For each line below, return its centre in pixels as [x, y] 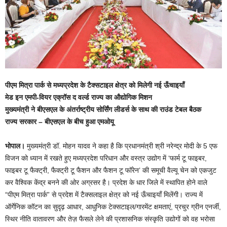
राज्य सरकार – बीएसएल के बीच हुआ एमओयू [60, 122]
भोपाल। [15, 146]
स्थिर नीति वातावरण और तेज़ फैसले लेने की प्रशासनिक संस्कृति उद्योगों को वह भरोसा [110, 219]
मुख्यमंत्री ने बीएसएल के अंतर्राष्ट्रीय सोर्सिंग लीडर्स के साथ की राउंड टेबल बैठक [103, 110]
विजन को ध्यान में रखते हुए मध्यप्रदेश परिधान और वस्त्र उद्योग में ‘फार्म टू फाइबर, [106, 158]
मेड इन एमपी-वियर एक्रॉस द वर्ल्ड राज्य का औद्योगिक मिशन [79, 98]
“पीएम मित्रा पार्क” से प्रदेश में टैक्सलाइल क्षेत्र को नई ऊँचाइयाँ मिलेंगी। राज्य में [104, 195]
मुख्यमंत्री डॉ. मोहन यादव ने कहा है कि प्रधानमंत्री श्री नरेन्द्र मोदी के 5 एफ [121, 146]
